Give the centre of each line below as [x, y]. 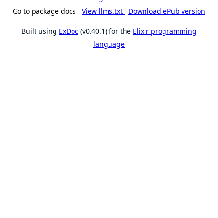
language [109, 44]
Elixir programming [165, 31]
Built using [40, 31]
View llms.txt [103, 11]
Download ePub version [167, 11]
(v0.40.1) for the [106, 31]
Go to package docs [44, 11]
